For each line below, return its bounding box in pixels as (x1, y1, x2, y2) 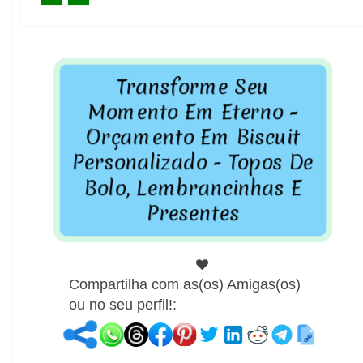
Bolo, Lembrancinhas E (83, 173, 303, 203)
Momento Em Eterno (86, 97, 291, 127)
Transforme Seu (115, 71, 270, 101)
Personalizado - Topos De (71, 148, 314, 178)
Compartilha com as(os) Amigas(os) (69, 275, 301, 293)
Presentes (146, 199, 240, 228)
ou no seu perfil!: (69, 296, 177, 313)
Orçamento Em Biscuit (84, 122, 301, 152)
